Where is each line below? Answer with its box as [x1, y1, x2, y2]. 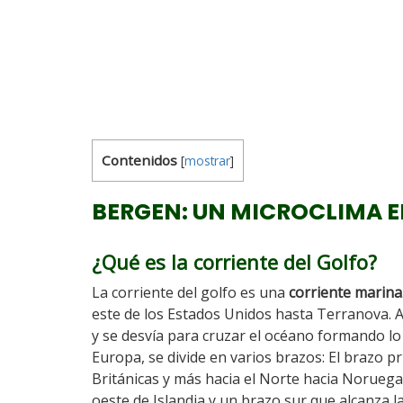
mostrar [184, 152, 230, 169]
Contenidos [102, 151, 177, 169]
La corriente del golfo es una [92, 282, 289, 302]
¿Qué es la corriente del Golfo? [92, 248, 377, 275]
